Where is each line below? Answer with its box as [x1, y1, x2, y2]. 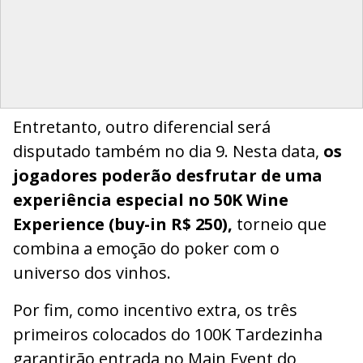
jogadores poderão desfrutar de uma [13, 164, 322, 186]
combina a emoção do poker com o [13, 237, 280, 259]
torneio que [233, 212, 327, 235]
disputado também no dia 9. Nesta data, [13, 139, 323, 162]
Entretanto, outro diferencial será [13, 115, 271, 138]
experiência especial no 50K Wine [13, 188, 288, 211]
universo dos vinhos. [13, 261, 171, 284]
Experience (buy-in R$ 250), [13, 212, 233, 235]
